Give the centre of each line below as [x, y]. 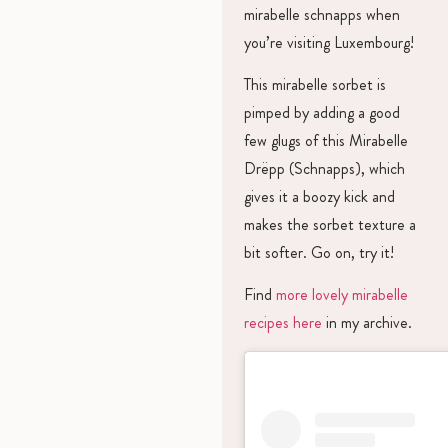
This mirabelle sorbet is [314, 85]
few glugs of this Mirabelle [325, 141]
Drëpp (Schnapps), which [324, 169]
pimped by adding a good [321, 113]
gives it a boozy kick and [319, 197]
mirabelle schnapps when [321, 14]
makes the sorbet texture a [329, 225]
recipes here [282, 323]
